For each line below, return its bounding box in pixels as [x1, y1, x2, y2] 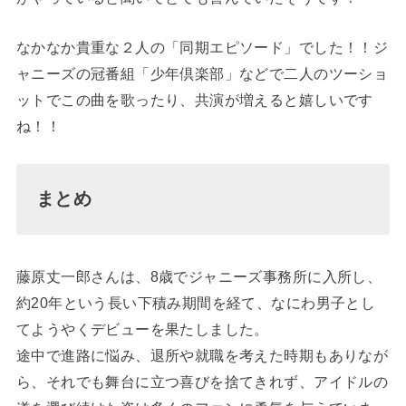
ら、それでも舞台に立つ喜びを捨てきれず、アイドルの [15, 372, 389, 390]
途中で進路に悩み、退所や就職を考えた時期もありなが [15, 346, 389, 363]
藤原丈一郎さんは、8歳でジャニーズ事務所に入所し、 [15, 267, 382, 285]
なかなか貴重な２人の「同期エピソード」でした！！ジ [15, 39, 389, 56]
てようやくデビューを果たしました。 [15, 320, 269, 337]
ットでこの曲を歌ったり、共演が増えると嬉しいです [15, 92, 373, 109]
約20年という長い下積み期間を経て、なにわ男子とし [15, 294, 376, 311]
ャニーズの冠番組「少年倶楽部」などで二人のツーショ [15, 65, 389, 82]
